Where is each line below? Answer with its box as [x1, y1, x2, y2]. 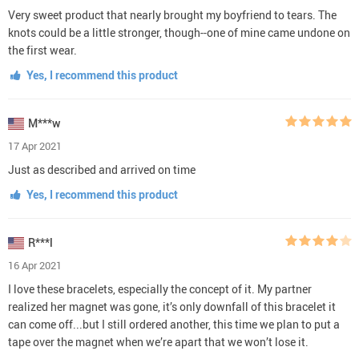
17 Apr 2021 [8, 138, 62, 153]
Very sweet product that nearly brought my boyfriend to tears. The [8, 6, 337, 22]
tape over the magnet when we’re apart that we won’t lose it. [8, 333, 309, 349]
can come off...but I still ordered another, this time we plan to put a [8, 316, 340, 332]
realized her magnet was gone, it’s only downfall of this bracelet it [8, 298, 336, 314]
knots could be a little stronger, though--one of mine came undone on [8, 24, 350, 40]
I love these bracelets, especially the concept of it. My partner [8, 280, 312, 296]
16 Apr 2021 [8, 257, 62, 272]
